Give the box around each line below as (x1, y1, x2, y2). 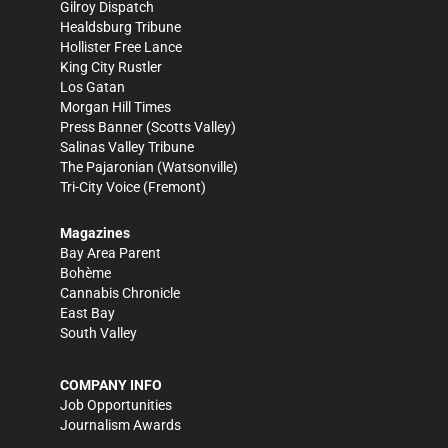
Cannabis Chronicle (60, 285, 180, 302)
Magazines (60, 225, 130, 242)
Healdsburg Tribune (60, 19, 181, 36)
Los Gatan (60, 79, 125, 96)
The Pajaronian (60, 159, 154, 176)
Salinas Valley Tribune (60, 139, 194, 156)
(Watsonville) (154, 159, 238, 176)
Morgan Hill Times (60, 99, 171, 116)
